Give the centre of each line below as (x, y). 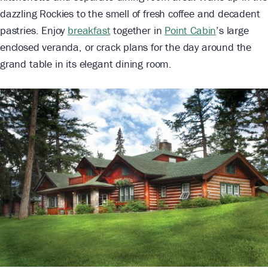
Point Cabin (191, 30)
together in (138, 30)
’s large (232, 30)
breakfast (89, 30)
